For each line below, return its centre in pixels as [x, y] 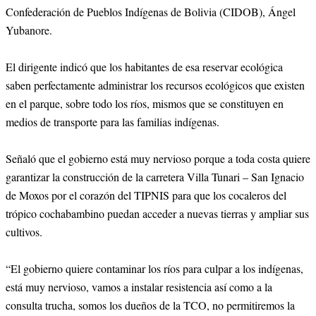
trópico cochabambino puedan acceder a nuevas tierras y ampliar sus [157, 213]
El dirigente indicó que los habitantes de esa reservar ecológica [144, 66]
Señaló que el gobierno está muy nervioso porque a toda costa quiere [158, 158]
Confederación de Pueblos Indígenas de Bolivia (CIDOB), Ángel [151, 11]
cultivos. [24, 231]
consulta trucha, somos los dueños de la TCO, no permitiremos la [150, 305]
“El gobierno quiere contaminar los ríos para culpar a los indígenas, [154, 268]
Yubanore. [29, 30]
